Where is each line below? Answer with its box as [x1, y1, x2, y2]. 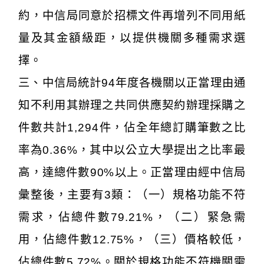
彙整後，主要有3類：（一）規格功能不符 [18, 188, 246, 201]
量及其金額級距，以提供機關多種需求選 [18, 31, 246, 44]
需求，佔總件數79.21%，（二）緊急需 [18, 210, 246, 223]
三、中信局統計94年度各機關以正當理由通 [18, 76, 246, 89]
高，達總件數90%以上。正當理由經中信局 [18, 166, 246, 179]
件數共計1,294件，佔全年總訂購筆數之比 [18, 121, 246, 134]
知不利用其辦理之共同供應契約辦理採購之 [18, 98, 246, 111]
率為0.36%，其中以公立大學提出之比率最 [18, 143, 246, 156]
